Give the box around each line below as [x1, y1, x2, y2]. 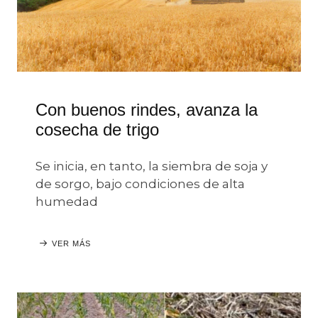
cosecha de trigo [35, 120, 159, 139]
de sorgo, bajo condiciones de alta [35, 177, 245, 191]
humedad [35, 194, 98, 209]
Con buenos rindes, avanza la [35, 100, 258, 119]
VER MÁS [52, 239, 91, 248]
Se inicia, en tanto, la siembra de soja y [35, 159, 268, 173]
